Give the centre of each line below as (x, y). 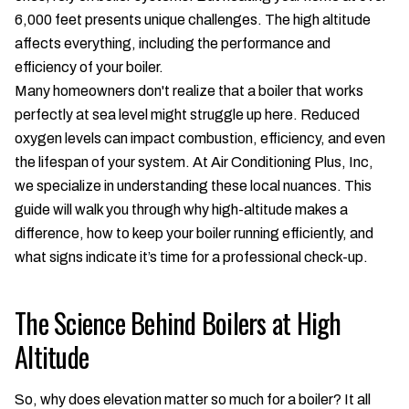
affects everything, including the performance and (173, 43)
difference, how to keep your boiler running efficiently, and (194, 233)
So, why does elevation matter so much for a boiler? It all (193, 399)
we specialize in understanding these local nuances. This (193, 186)
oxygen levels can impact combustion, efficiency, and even (200, 138)
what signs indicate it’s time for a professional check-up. (191, 257)
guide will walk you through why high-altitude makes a (181, 210)
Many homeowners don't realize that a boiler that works (189, 91)
